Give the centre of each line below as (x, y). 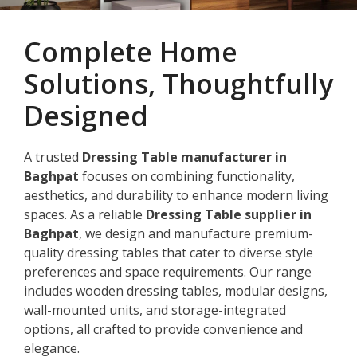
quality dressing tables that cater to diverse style (169, 252)
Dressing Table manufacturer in (184, 157)
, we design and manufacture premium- (196, 233)
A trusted (53, 157)
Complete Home (131, 51)
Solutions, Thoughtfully (178, 83)
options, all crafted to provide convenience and (163, 329)
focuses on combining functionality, (187, 176)
